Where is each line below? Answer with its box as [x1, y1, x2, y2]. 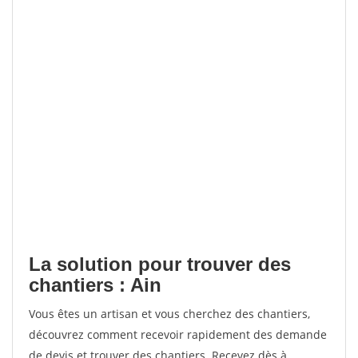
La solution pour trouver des [29, 253, 291, 275]
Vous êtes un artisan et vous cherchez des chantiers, [29, 306, 310, 321]
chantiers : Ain [29, 274, 161, 296]
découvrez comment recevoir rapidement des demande [29, 327, 327, 342]
